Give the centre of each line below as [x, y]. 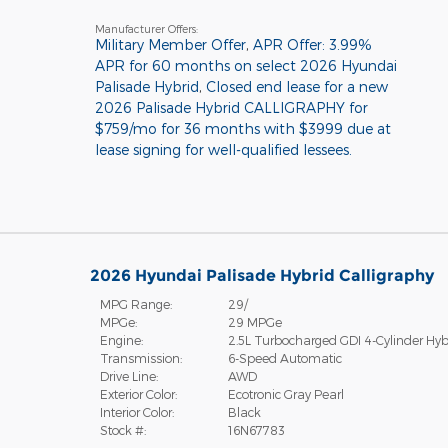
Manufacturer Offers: [146, 28]
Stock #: [122, 429]
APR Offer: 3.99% [312, 44]
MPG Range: [135, 303]
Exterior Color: [138, 393]
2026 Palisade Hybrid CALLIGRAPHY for [231, 107]
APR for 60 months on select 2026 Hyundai [245, 65]
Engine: [121, 339]
